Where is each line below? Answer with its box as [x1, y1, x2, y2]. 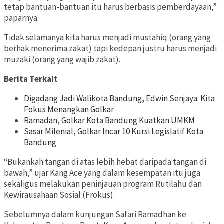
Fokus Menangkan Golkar [24, 104, 114, 115]
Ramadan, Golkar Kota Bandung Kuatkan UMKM [24, 115, 195, 126]
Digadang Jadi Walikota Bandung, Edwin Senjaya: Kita [24, 93, 215, 104]
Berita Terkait [4, 73, 58, 85]
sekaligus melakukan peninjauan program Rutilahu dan [4, 178, 202, 190]
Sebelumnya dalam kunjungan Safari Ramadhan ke [4, 209, 186, 220]
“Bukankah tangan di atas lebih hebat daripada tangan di [4, 156, 206, 168]
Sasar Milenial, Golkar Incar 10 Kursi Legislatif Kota [24, 126, 203, 137]
